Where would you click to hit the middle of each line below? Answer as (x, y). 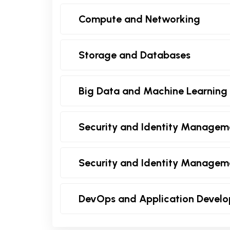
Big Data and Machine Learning (153, 91)
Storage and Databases (135, 55)
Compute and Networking (139, 19)
